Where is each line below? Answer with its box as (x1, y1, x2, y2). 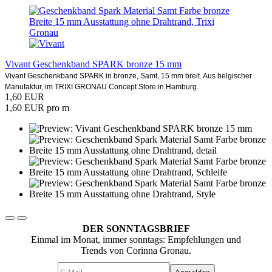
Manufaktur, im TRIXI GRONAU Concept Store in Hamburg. (5, 82, 199, 91)
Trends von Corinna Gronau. (81, 245, 191, 256)
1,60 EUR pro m (5, 102, 69, 113)
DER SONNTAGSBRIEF (82, 223, 190, 234)
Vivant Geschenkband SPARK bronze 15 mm (5, 58, 182, 69)
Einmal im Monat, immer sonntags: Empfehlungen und (31, 234, 241, 245)
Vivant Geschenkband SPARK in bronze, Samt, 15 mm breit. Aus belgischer (5, 71, 252, 80)
